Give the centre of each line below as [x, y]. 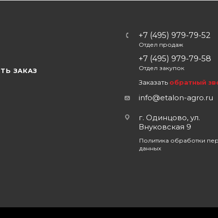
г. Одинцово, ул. [169, 118]
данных [150, 148]
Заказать [154, 82]
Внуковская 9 [165, 127]
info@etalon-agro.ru [176, 98]
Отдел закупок [162, 68]
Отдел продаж [161, 45]
